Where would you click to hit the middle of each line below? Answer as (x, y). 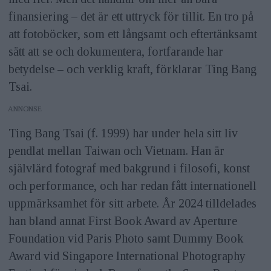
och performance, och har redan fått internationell (132, 185)
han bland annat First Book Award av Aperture (122, 220)
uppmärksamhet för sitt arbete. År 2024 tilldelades (132, 203)
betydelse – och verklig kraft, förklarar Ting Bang (132, 69)
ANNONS (23, 109)
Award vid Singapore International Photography (127, 256)
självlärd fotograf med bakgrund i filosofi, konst (129, 168)
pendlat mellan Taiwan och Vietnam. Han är (116, 150)
